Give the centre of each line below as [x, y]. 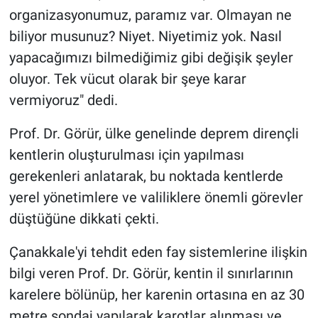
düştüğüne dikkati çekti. [84, 219]
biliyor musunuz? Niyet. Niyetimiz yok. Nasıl [145, 37]
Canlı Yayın [70, 49]
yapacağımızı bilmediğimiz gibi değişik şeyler [151, 58]
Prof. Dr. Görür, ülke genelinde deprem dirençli [154, 134]
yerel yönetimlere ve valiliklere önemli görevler [156, 198]
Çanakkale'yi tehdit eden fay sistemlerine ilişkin [158, 252]
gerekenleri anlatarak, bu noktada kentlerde [146, 176]
